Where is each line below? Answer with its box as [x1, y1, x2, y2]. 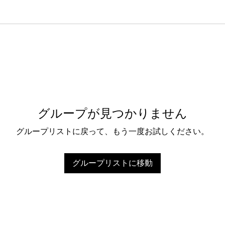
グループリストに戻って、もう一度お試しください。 [16, 126, 209, 136]
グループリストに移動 [72, 158, 153, 168]
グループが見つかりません [38, 102, 187, 121]
